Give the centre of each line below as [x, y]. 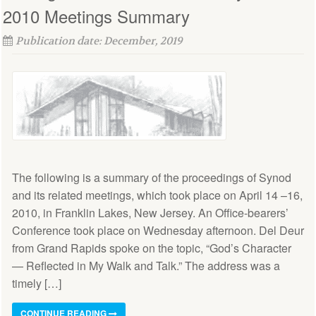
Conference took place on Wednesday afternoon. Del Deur [158, 231]
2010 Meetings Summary [96, 16]
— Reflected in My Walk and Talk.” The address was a [146, 266]
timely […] [37, 284]
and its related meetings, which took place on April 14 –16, [157, 195]
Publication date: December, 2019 [99, 41]
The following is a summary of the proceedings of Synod [152, 178]
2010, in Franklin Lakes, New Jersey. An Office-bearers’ [150, 213]
